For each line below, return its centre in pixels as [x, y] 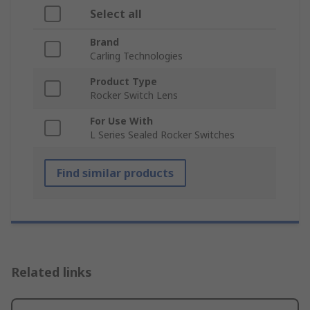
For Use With [121, 121]
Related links [52, 272]
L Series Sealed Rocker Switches [162, 135]
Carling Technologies [136, 56]
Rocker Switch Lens [134, 95]
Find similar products [115, 173]
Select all [116, 14]
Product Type [124, 82]
